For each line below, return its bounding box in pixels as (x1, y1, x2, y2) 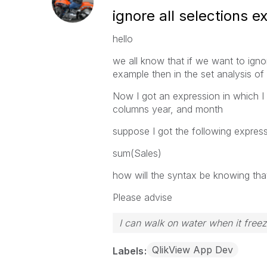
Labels (112, 245, 146, 257)
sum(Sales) (112, 147, 162, 159)
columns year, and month (112, 103, 223, 115)
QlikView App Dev (151, 244, 233, 256)
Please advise (112, 191, 172, 203)
